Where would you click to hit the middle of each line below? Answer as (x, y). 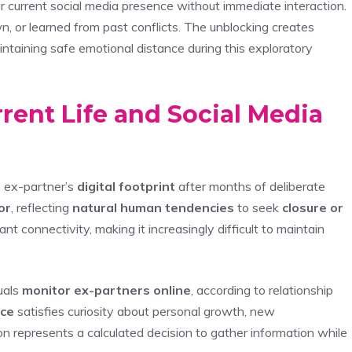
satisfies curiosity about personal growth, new (145, 311)
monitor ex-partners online (106, 290)
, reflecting (42, 207)
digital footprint (126, 186)
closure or (313, 207)
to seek (258, 207)
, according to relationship (262, 290)
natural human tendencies (153, 207)
